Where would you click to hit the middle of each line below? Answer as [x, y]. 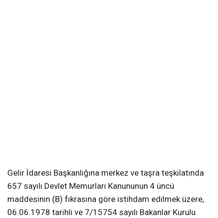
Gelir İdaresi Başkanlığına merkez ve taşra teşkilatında [106, 173]
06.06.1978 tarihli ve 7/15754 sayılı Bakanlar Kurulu [101, 212]
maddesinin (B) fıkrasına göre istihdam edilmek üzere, [106, 199]
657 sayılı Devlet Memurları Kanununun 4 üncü [91, 186]
